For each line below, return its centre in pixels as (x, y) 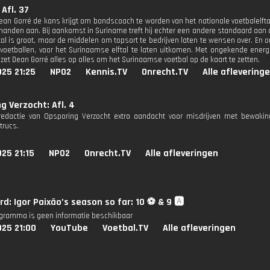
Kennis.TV (106, 72)
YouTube (69, 228)
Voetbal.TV (125, 228)
